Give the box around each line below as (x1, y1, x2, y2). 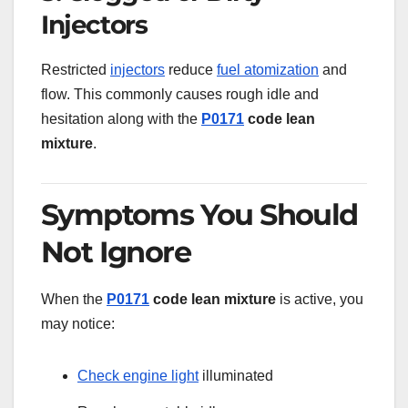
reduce (165, 62, 217, 78)
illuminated (199, 367, 273, 383)
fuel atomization (217, 62, 319, 78)
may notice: (41, 315, 115, 331)
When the (41, 291, 107, 307)
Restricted (41, 62, 110, 78)
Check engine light (77, 367, 199, 383)
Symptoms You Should (41, 196, 358, 232)
